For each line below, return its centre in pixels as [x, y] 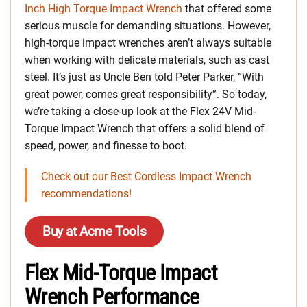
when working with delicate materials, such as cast [147, 60]
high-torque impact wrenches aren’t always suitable [148, 42]
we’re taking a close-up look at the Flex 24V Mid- [140, 111]
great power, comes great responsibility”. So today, [146, 94]
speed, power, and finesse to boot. [106, 145]
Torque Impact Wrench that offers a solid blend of [145, 128]
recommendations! [86, 193]
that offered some [227, 8]
